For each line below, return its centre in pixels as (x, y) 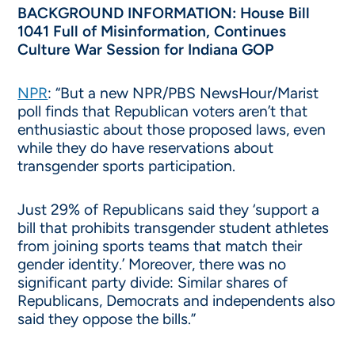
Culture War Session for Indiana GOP (146, 50)
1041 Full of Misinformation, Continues (152, 31)
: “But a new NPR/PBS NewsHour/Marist (183, 93)
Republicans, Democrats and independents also (177, 301)
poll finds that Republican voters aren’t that (163, 111)
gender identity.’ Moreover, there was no (152, 264)
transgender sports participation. (127, 166)
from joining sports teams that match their (160, 246)
